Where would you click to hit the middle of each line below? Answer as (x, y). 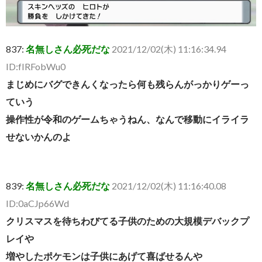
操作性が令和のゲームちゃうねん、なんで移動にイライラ (127, 119)
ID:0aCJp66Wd (37, 203)
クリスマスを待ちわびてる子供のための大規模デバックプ (127, 220)
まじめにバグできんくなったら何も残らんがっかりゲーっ (127, 84)
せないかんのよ (39, 136)
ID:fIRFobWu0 (36, 66)
